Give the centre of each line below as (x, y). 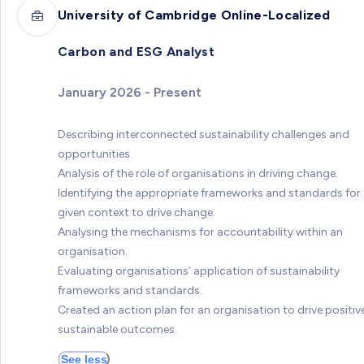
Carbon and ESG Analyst (136, 52)
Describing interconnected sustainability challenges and (204, 135)
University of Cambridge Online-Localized (194, 15)
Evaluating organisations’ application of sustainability (199, 271)
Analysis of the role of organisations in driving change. (198, 174)
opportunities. (95, 154)
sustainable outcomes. (117, 330)
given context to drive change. (136, 213)
